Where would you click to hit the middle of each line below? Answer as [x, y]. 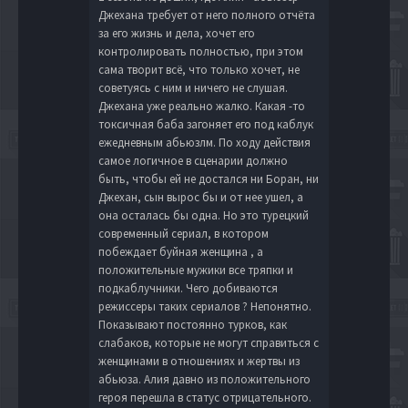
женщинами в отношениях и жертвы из [199, 361]
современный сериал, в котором [184, 233]
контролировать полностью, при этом [201, 51]
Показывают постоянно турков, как [193, 324]
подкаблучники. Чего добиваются [188, 288]
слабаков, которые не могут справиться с [209, 342]
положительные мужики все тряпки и [196, 270]
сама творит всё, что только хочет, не [199, 69]
